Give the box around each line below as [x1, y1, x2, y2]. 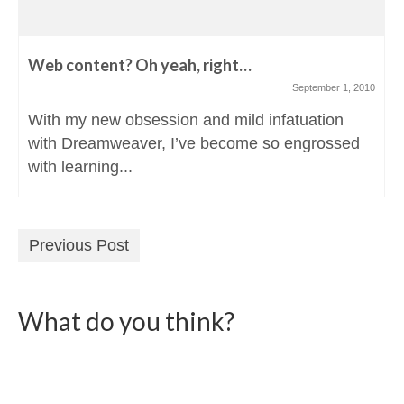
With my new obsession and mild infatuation [28, 110, 344, 129]
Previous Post [29, 235, 129, 254]
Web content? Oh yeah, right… [28, 54, 252, 75]
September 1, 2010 [292, 81, 375, 93]
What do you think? [18, 305, 234, 336]
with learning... [28, 157, 133, 176]
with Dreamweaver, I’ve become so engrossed [28, 133, 360, 152]
